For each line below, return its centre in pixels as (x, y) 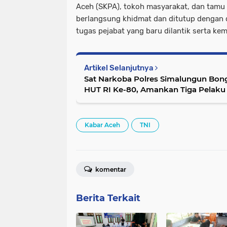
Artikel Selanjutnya (120, 68)
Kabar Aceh (102, 125)
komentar (110, 169)
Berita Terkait (108, 198)
